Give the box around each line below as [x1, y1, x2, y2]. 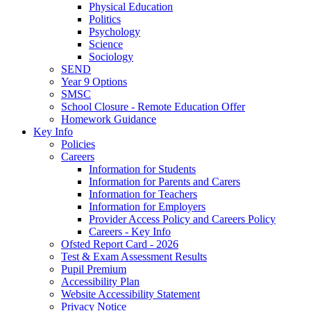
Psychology [89, 25, 140, 37]
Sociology [89, 50, 133, 62]
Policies [61, 137, 95, 150]
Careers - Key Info [89, 225, 171, 237]
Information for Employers [89, 200, 205, 212]
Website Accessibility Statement [61, 287, 200, 300]
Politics [89, 12, 121, 25]
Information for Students [89, 162, 196, 175]
